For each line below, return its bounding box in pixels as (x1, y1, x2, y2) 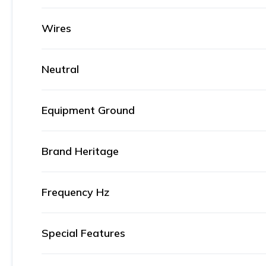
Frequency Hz (42, 185, 109, 199)
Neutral (42, 62, 79, 76)
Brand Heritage (42, 144, 119, 158)
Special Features (42, 226, 125, 240)
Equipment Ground (42, 103, 135, 117)
